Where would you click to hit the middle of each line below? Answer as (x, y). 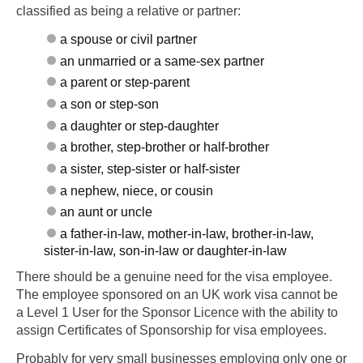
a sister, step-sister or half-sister (150, 169)
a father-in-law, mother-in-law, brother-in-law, (187, 234)
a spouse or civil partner (129, 39)
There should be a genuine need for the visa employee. (174, 276)
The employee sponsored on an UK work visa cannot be (177, 294)
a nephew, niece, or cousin (137, 190)
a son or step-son (110, 104)
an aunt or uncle (107, 212)
